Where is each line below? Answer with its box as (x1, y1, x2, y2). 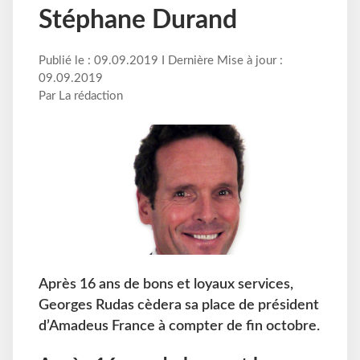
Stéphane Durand (39, 7, 237, 34)
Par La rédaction (39, 90, 123, 103)
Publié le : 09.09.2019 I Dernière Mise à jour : (39, 55, 283, 67)
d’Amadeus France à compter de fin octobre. (39, 318, 320, 333)
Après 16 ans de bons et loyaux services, (39, 276, 293, 291)
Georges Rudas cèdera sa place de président (39, 297, 319, 312)
